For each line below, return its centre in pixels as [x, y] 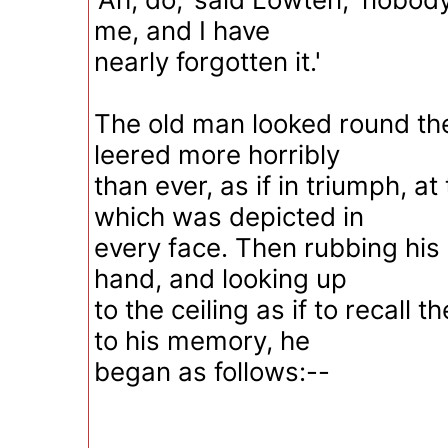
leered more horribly [217, 154]
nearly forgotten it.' [207, 61]
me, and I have [182, 30]
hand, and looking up [220, 278]
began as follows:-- [212, 371]
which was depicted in [229, 216]
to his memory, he [202, 340]
